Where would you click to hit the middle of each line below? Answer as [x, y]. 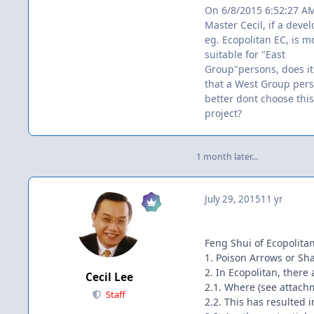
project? [223, 113]
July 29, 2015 [233, 199]
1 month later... [227, 157]
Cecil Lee [109, 278]
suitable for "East [245, 54]
